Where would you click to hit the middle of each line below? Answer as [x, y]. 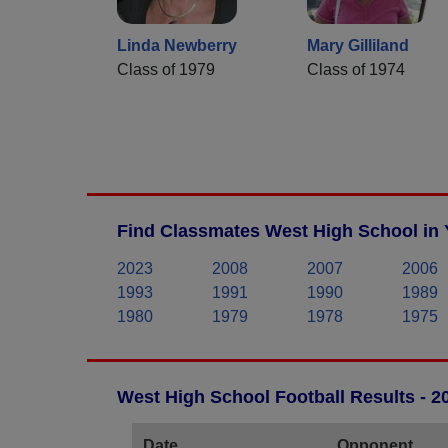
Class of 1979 [166, 70]
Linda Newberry [177, 46]
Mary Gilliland [358, 46]
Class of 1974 [356, 70]
